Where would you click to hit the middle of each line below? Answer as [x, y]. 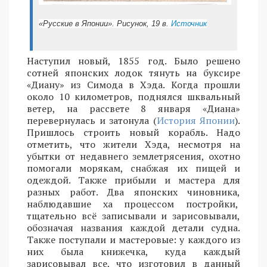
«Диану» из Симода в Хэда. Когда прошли [133, 85]
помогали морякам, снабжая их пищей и [133, 168]
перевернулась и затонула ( [92, 121]
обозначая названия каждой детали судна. [133, 228]
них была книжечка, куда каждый [133, 252]
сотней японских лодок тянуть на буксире [133, 73]
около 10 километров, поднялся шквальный [133, 97]
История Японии [195, 121]
